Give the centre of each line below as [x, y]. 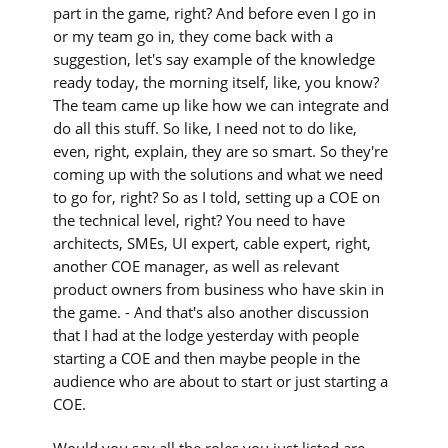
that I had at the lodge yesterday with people [206, 335]
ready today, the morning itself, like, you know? [216, 82]
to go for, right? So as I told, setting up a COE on [217, 197]
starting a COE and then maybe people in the [207, 358]
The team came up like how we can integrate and [221, 105]
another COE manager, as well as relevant [196, 266]
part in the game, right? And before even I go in [215, 13]
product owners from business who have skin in [219, 289]
